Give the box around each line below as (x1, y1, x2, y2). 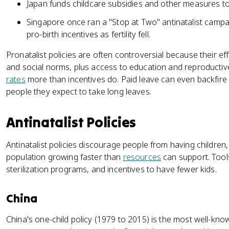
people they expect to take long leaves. (6, 86, 151, 97)
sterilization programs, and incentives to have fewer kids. (6, 164, 217, 175)
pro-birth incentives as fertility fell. (27, 29, 150, 40)
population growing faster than (6, 151, 123, 163)
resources (123, 151, 162, 163)
